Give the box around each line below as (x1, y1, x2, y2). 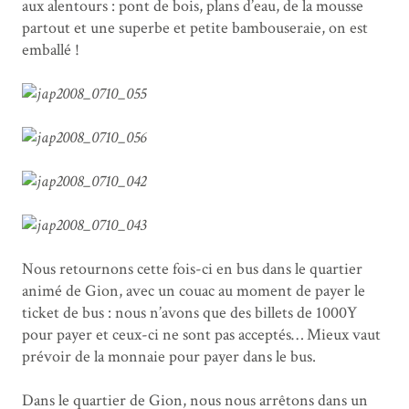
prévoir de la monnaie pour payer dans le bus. (22, 346, 316, 368)
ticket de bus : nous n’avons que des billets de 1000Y (22, 302, 357, 324)
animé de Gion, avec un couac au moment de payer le (22, 280, 365, 302)
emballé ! (22, 39, 79, 61)
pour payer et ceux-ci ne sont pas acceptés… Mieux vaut (22, 324, 381, 346)
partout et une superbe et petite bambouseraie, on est (22, 17, 368, 39)
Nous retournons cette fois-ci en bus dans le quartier (22, 258, 362, 280)
